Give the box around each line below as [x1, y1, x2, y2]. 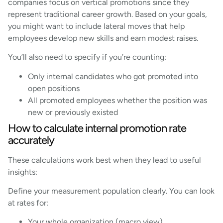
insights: [8, 167, 37, 177]
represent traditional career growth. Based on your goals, [8, 9, 207, 19]
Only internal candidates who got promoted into [28, 71, 198, 81]
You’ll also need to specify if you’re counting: [8, 52, 166, 62]
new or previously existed [28, 107, 118, 117]
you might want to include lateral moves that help [8, 21, 185, 31]
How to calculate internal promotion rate [8, 121, 186, 135]
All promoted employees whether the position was [28, 95, 207, 105]
